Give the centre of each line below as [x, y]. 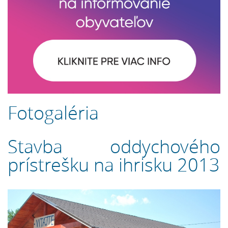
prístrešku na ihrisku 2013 [114, 165]
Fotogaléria [53, 113]
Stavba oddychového [114, 147]
